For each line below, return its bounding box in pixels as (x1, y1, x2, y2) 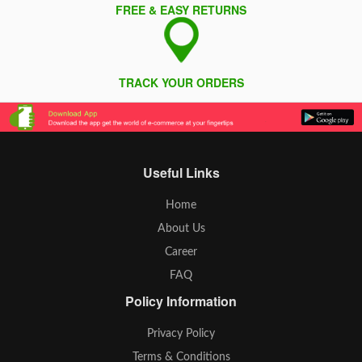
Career (165, 246, 197, 259)
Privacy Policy (147, 328, 215, 340)
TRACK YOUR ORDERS (118, 74, 244, 90)
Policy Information (125, 292, 237, 311)
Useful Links (142, 163, 220, 183)
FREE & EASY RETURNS (116, 2, 246, 18)
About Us (157, 223, 205, 235)
